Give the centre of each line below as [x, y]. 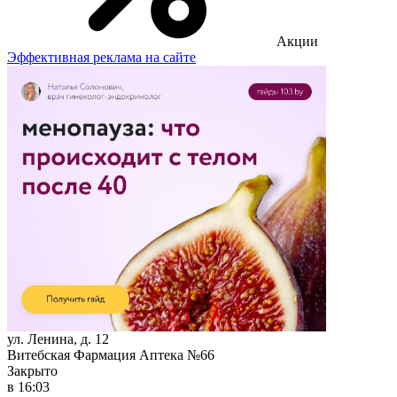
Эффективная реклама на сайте [101, 57]
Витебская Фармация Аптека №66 [111, 354]
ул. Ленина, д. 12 [58, 339]
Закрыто [32, 370]
